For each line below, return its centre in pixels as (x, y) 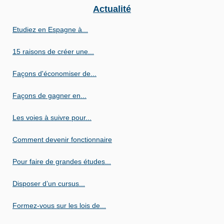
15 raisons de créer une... (53, 52)
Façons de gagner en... (49, 96)
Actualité (112, 9)
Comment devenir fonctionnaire (62, 140)
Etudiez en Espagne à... (50, 30)
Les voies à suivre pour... (52, 118)
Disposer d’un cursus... (49, 184)
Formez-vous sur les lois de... (59, 206)
